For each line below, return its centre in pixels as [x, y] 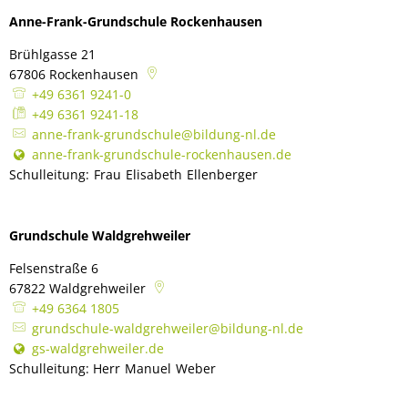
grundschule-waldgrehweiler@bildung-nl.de [167, 328]
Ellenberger [222, 174]
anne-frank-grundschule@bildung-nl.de [153, 134]
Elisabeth [154, 174]
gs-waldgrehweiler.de [97, 348]
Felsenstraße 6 [54, 268]
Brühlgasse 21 [52, 54]
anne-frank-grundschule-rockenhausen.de [161, 154]
